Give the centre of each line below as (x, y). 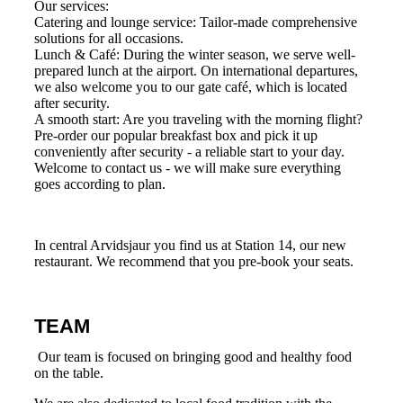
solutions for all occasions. (108, 39)
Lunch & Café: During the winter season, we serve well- (194, 55)
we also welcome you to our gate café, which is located (190, 87)
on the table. (70, 372)
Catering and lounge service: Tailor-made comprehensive (195, 22)
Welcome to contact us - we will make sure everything (187, 168)
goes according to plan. (99, 184)
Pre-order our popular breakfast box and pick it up (175, 136)
